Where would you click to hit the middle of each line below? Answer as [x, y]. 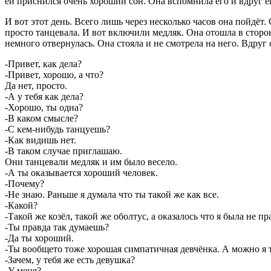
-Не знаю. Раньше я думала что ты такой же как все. [113, 194]
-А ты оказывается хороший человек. [83, 172]
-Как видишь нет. [42, 140]
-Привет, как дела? [43, 64]
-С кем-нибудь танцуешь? [57, 129]
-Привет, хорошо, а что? [54, 74]
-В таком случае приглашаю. [65, 151]
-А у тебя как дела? [44, 96]
